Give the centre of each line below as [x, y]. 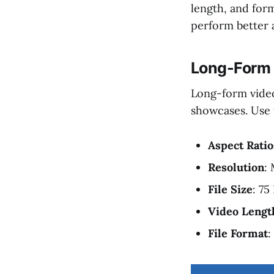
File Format [238, 233]
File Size [230, 189]
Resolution [236, 167]
